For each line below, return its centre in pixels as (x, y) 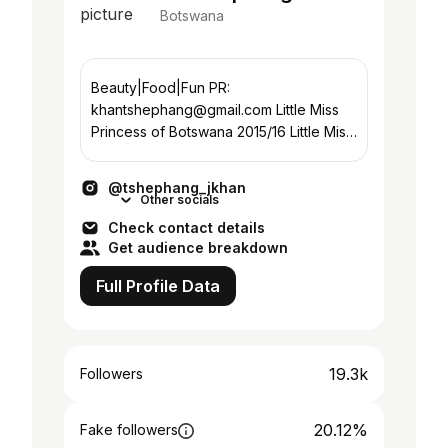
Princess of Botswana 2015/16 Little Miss (222, 131)
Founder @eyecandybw (171, 175)
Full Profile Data (158, 286)
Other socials (179, 199)
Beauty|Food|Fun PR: (150, 87)
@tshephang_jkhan (177, 187)
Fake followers (129, 429)
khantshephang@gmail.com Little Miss (215, 109)
